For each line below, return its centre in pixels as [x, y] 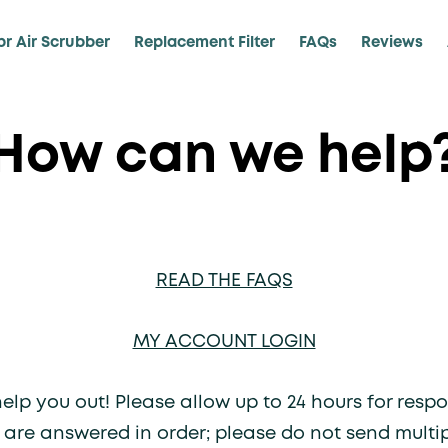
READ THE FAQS [224, 281]
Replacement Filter [204, 43]
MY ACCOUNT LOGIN [224, 342]
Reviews [391, 43]
